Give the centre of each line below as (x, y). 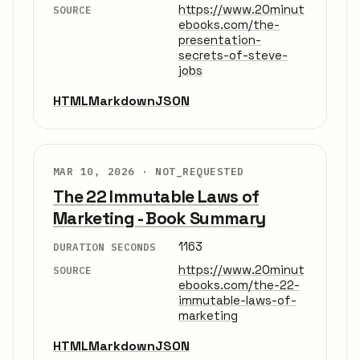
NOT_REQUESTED (200, 171)
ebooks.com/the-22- (239, 285)
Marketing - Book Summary (160, 218)
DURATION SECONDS (104, 246)
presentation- (220, 39)
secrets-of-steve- (233, 55)
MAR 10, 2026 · (104, 171)
